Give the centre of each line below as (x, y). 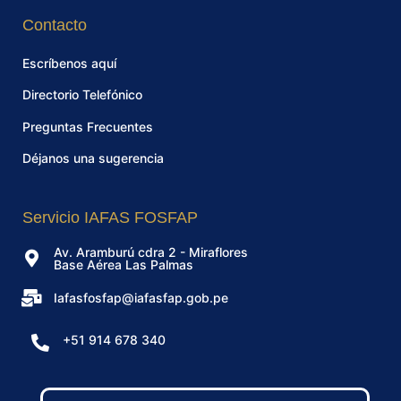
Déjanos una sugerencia (93, 158)
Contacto (55, 25)
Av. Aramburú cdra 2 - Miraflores (151, 252)
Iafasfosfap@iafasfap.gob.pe (141, 298)
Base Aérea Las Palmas (124, 265)
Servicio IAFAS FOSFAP (110, 218)
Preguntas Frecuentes (88, 126)
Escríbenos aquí (69, 63)
